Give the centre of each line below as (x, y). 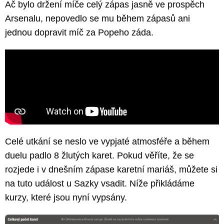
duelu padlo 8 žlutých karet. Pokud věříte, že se (99, 155)
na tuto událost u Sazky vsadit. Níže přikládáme (100, 183)
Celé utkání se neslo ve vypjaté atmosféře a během (107, 141)
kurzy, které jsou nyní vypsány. (66, 197)
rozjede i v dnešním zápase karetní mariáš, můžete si (111, 169)
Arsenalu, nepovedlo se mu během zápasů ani (97, 18)
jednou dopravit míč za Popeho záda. (79, 32)
